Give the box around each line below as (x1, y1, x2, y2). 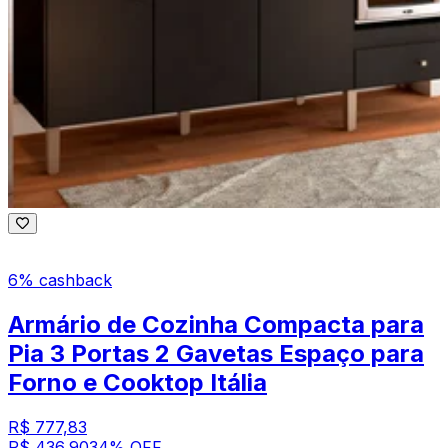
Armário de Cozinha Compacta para (8, 309, 424, 339)
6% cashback (8, 269, 112, 290)
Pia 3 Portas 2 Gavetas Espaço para (8, 338, 424, 368)
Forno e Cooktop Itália (8, 367, 267, 397)
